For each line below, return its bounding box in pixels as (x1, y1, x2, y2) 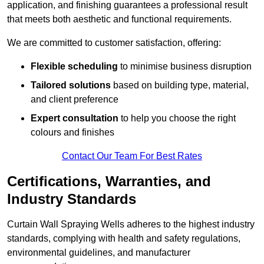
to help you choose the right (118, 113, 236, 124)
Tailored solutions (31, 80, 111, 91)
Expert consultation (31, 113, 118, 124)
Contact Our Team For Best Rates (62, 151, 202, 161)
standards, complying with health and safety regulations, (7, 233, 240, 244)
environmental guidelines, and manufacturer (7, 247, 190, 258)
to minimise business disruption (118, 61, 252, 72)
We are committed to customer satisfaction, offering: (7, 38, 221, 48)
